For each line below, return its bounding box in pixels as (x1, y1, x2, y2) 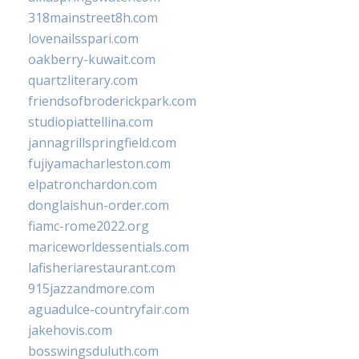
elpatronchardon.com (28, 175, 157, 194)
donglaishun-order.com (28, 196, 169, 215)
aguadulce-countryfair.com (28, 301, 189, 319)
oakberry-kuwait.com (28, 50, 155, 69)
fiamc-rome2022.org (28, 217, 149, 236)
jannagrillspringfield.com (28, 134, 176, 152)
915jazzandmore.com (28, 280, 155, 298)
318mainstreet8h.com (28, 9, 158, 27)
